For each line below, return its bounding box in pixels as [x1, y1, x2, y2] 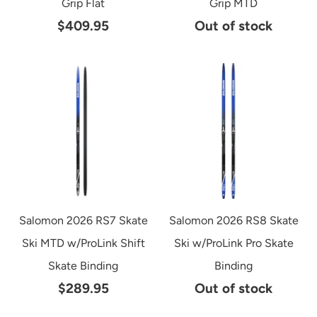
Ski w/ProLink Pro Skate [173, 236, 294, 250]
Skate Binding [48, 259, 119, 273]
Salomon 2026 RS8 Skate [168, 214, 299, 228]
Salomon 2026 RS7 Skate [18, 214, 148, 228]
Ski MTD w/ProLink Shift [21, 236, 145, 250]
